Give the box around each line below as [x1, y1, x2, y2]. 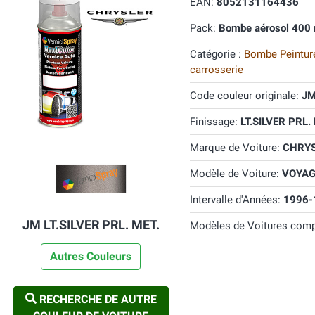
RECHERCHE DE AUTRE [36, 292, 157, 306]
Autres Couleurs [50, 250, 132, 263]
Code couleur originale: [189, 89, 302, 102]
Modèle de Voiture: [189, 167, 282, 180]
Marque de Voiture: [189, 141, 283, 154]
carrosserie [189, 63, 243, 76]
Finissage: [189, 115, 240, 128]
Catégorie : [189, 48, 244, 60]
